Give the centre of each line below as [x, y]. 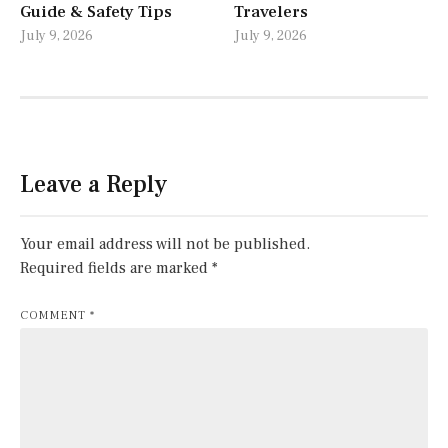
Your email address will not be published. [165, 243]
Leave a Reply [93, 184]
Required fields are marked [116, 267]
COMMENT [55, 315]
